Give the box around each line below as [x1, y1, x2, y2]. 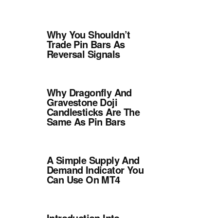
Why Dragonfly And [47, 85, 132, 99]
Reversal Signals [47, 47, 120, 61]
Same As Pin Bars [47, 114, 126, 128]
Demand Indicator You [47, 163, 144, 177]
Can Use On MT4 [47, 172, 120, 186]
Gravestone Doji [47, 95, 117, 109]
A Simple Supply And [47, 153, 140, 167]
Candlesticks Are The [47, 105, 140, 119]
